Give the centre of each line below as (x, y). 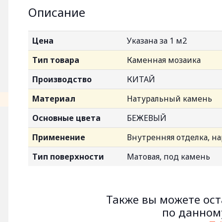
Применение (59, 137)
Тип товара (56, 60)
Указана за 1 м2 (157, 41)
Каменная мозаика (164, 60)
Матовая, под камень (168, 157)
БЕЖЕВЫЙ (147, 118)
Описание (57, 12)
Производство (62, 79)
